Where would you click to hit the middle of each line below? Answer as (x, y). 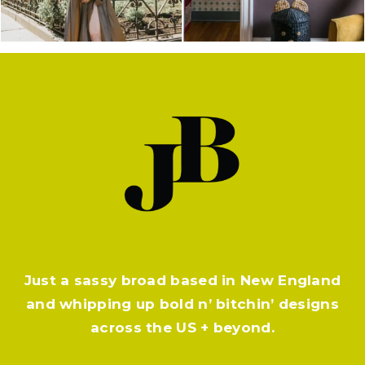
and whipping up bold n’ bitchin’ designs (182, 304)
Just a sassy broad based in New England (182, 281)
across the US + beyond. (182, 328)
